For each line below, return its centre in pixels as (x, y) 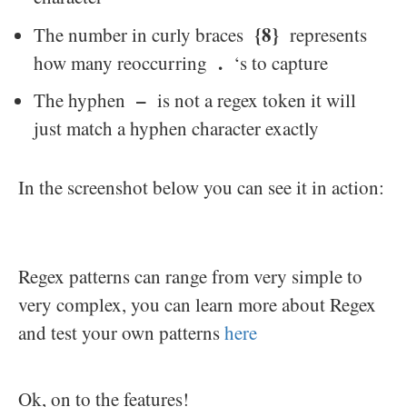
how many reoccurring (126, 62)
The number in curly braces (144, 34)
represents (323, 34)
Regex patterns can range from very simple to (190, 277)
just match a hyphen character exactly (176, 129)
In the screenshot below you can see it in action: (201, 188)
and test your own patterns (121, 333)
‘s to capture (278, 62)
